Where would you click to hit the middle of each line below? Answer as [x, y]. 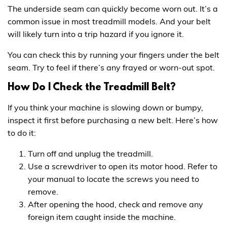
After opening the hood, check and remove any [116, 204]
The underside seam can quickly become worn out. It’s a [113, 9]
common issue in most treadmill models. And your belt [109, 22]
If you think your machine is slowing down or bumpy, [105, 108]
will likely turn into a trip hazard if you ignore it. [96, 34]
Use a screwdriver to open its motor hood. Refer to [123, 166]
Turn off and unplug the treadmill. [90, 154]
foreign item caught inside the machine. [102, 217]
